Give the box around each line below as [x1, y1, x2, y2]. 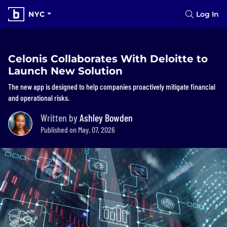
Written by [41, 111, 80, 124]
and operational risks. [8, 93, 69, 102]
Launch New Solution [8, 65, 123, 77]
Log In [196, 10, 219, 19]
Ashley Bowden [80, 111, 133, 124]
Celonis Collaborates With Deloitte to [8, 53, 208, 65]
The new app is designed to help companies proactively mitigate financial [8, 82, 215, 91]
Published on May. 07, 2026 [41, 125, 115, 134]
